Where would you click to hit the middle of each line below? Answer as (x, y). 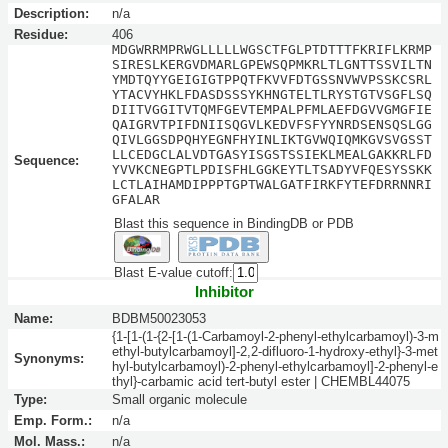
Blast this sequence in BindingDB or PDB (234, 223)
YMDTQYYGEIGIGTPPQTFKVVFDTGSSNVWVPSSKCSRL (271, 79)
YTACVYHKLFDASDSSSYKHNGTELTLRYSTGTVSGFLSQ (271, 94)
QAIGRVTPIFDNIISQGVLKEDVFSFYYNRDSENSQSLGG (271, 124)
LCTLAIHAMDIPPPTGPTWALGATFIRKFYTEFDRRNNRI (271, 184)
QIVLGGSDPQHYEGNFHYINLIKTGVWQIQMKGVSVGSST (271, 139)
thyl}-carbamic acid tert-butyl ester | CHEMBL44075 (260, 382)
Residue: (40, 34)
